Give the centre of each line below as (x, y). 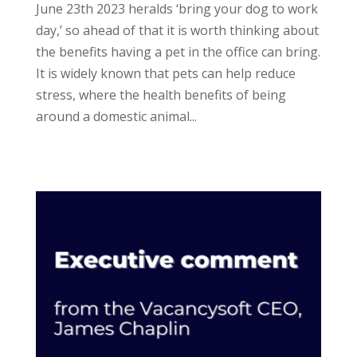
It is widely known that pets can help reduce (165, 73)
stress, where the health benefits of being (161, 95)
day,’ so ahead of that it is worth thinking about (177, 30)
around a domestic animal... (116, 116)
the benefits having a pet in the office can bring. (178, 52)
